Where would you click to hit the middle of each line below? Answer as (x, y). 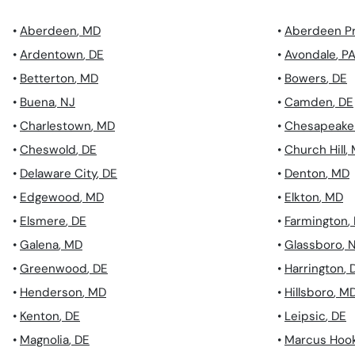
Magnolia (44, 340)
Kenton (40, 317)
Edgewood (50, 198)
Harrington (314, 269)
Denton (305, 174)
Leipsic (305, 317)
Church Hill (315, 150)
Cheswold (48, 150)
